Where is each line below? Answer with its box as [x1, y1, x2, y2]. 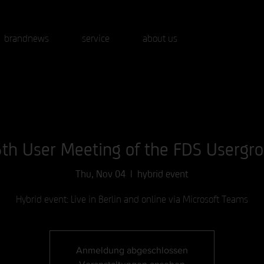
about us [142, 29, 177, 44]
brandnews [4, 29, 49, 44]
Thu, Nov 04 [75, 164, 126, 180]
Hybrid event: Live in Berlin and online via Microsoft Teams [16, 190, 248, 205]
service [82, 29, 110, 44]
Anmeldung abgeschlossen [76, 245, 188, 255]
